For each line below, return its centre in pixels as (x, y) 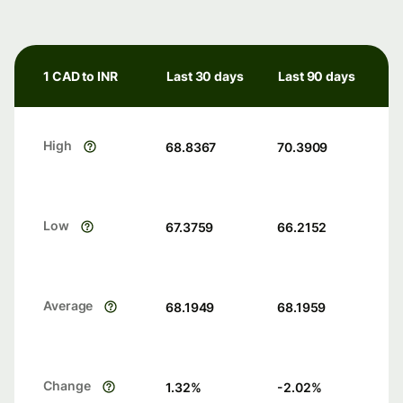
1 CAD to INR (81, 76)
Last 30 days (205, 76)
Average (68, 306)
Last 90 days (317, 76)
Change (67, 386)
